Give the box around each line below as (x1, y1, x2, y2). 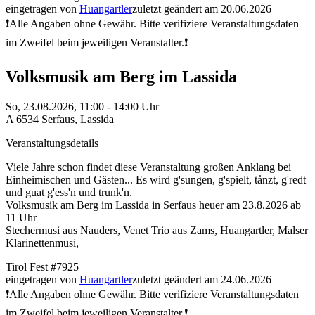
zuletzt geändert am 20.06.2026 (132, 3, 271, 15)
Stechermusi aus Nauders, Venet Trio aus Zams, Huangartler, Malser (6, 224, 308, 236)
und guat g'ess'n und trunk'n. (6, 186, 132, 198)
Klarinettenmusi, (6, 236, 79, 249)
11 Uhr (6, 211, 37, 224)
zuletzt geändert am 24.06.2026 (132, 273, 271, 285)
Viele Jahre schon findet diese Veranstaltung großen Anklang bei (6, 160, 291, 173)
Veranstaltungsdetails (6, 136, 98, 149)
